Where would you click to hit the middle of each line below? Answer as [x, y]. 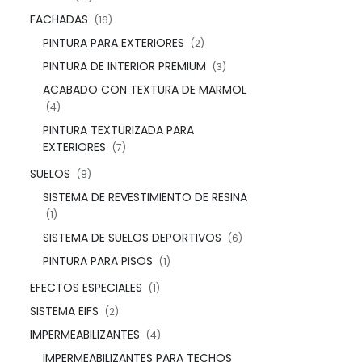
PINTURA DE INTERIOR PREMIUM [124, 66]
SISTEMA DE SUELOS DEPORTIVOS [132, 238]
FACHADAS [59, 19]
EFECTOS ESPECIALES [86, 288]
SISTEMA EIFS [64, 311]
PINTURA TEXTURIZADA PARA [118, 130]
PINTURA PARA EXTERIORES [114, 43]
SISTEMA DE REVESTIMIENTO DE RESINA [145, 197]
